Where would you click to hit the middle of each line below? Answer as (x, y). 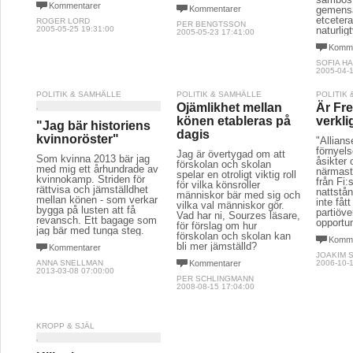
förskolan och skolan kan (233, 236)
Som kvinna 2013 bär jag (93, 159)
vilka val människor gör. (230, 205)
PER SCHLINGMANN (215, 279)
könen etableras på (233, 121)
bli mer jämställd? (216, 246)
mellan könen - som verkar (97, 200)
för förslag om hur (216, 226)
